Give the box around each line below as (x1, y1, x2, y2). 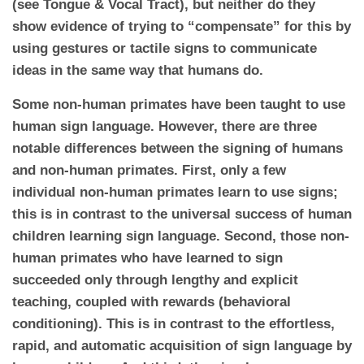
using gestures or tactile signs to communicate (12, 41, 317, 56)
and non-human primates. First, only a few (12, 162, 286, 178)
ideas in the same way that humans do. (12, 63, 263, 78)
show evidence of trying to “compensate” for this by (12, 19, 351, 34)
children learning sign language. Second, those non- (12, 228, 349, 244)
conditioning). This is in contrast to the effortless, (12, 316, 335, 331)
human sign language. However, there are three (12, 119, 317, 134)
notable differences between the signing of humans (12, 141, 343, 156)
